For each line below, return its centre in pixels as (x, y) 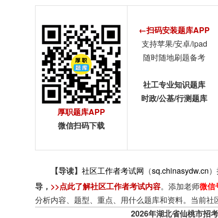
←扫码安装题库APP (174, 30)
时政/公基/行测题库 (174, 98)
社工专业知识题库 (174, 84)
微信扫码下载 (81, 125)
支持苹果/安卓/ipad (174, 44)
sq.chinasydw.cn (180, 171)
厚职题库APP (81, 112)
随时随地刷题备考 (174, 57)
